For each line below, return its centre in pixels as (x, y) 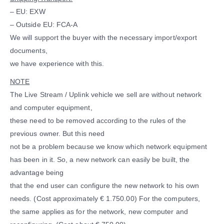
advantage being (37, 173)
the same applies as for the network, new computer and (99, 212)
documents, (29, 51)
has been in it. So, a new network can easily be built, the (100, 160)
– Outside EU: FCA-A (44, 25)
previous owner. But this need (57, 134)
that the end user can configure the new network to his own (105, 186)
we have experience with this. (57, 64)
